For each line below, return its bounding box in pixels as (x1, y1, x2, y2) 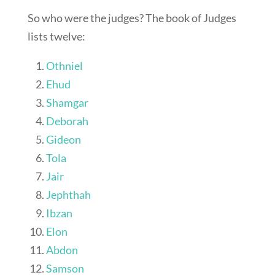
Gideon (45, 133, 81, 147)
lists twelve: (27, 29, 85, 44)
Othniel (45, 59, 83, 73)
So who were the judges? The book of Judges (27, 11, 236, 25)
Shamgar (45, 96, 88, 110)
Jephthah (45, 188, 91, 202)
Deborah (45, 114, 88, 128)
